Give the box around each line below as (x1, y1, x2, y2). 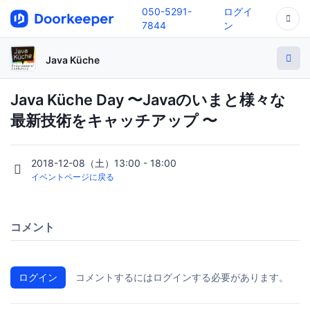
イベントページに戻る (31, 172, 114, 183)
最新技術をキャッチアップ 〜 (10, 111, 217, 129)
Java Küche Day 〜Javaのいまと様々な (10, 91, 286, 109)
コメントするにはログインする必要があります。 (75, 271, 289, 284)
